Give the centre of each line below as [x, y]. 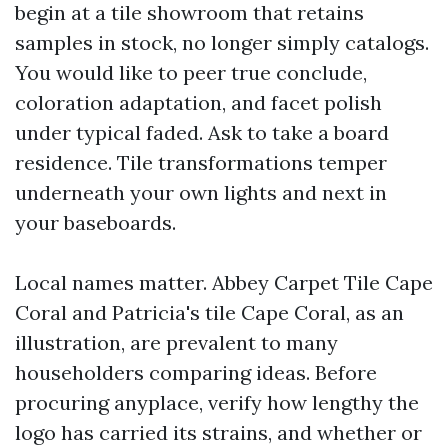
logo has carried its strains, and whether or [218, 432]
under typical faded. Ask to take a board [202, 132]
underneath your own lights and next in [201, 192]
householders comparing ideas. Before [196, 372]
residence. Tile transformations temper [201, 162]
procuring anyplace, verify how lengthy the [217, 402]
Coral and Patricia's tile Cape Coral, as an [209, 312]
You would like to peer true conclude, [191, 72]
